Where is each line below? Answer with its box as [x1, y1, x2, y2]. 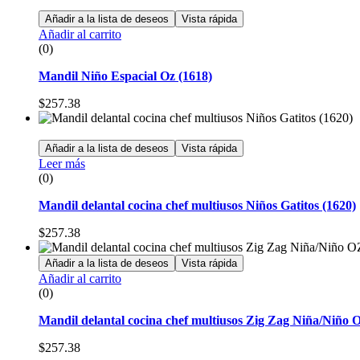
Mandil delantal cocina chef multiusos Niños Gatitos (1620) [39, 198, 356, 212]
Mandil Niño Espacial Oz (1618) [39, 68, 212, 83]
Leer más [39, 156, 85, 170]
